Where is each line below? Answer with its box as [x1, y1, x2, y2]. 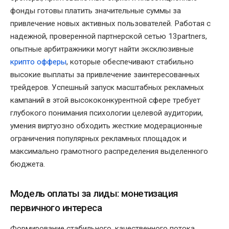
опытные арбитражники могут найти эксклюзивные [10, 44, 194, 54]
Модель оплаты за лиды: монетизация [10, 187, 178, 199]
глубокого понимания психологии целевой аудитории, [10, 108, 203, 118]
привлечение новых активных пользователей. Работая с [10, 19, 211, 29]
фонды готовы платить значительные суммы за [10, 6, 181, 16]
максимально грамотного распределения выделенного [10, 147, 208, 156]
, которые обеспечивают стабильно [66, 57, 194, 67]
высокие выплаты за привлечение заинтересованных [10, 70, 200, 80]
